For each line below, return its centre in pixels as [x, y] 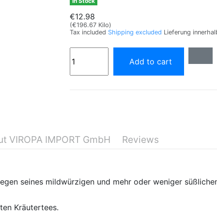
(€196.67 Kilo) [91, 25]
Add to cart [150, 61]
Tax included [89, 32]
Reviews [140, 139]
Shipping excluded [136, 32]
